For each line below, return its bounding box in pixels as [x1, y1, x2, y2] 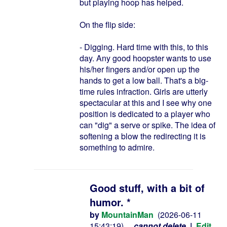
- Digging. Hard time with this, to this [80, 41, 208, 53]
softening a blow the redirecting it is [80, 130, 206, 142]
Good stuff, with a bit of [90, 180, 205, 195]
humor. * [90, 195, 131, 209]
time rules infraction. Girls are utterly [80, 86, 208, 97]
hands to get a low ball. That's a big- [80, 74, 208, 86]
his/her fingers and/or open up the [80, 63, 200, 75]
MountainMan [101, 209, 154, 220]
